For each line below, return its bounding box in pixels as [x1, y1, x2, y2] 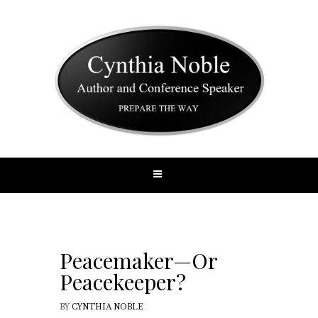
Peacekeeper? [60, 268, 186, 297]
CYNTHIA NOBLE [72, 302, 143, 312]
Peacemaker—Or [60, 246, 217, 275]
